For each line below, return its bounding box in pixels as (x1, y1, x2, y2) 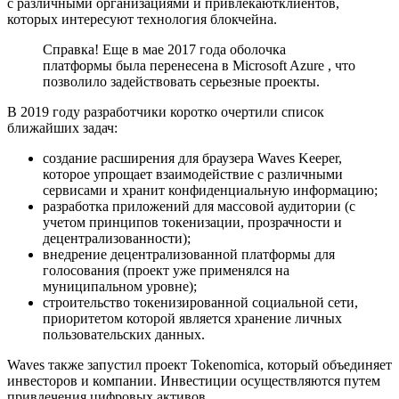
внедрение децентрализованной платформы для (43, 247, 335, 263)
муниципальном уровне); (43, 279, 197, 295)
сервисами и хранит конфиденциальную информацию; (43, 183, 378, 199)
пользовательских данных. (43, 327, 205, 343)
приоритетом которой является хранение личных (43, 311, 342, 327)
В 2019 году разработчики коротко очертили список (7, 104, 324, 120)
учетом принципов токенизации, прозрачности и (43, 215, 342, 231)
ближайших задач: (7, 120, 118, 136)
